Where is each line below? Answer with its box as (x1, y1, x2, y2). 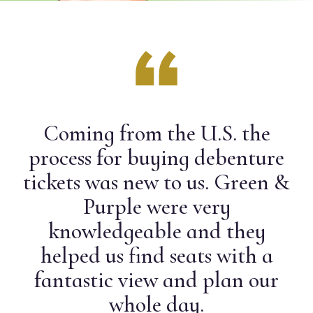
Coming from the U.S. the (43, 119, 270, 147)
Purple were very (82, 193, 231, 221)
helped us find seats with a (40, 242, 273, 270)
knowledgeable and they (48, 217, 265, 245)
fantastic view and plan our (34, 266, 279, 294)
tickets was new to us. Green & (23, 168, 290, 196)
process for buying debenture (29, 144, 284, 172)
